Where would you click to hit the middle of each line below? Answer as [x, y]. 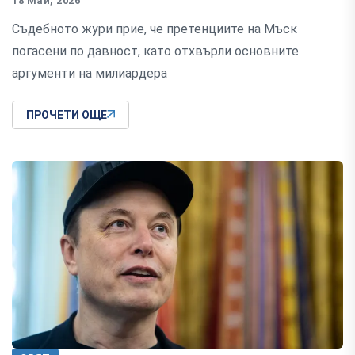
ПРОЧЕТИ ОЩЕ [67, 115]
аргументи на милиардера [90, 74]
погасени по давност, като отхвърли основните [155, 52]
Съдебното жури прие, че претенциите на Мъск [155, 29]
